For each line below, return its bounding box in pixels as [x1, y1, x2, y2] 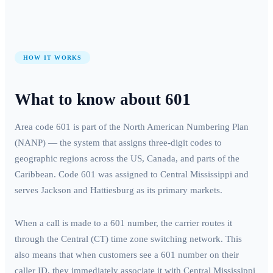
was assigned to [96, 169, 160, 180]
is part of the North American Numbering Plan [71, 122, 249, 132]
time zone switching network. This [108, 234, 242, 244]
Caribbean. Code [15, 169, 81, 180]
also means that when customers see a [15, 250, 161, 260]
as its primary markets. [134, 185, 222, 196]
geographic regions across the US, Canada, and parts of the [15, 154, 239, 164]
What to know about [15, 90, 165, 109]
